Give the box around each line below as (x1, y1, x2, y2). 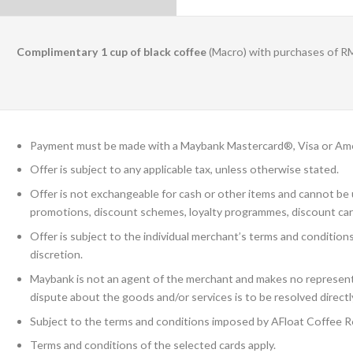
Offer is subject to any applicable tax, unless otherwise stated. (30, 162, 339, 176)
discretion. (30, 247, 83, 261)
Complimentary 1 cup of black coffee (17, 44, 206, 58)
